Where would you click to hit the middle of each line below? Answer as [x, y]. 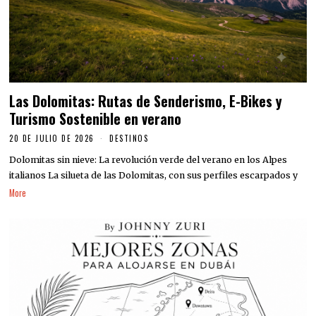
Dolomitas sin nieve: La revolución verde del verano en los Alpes [148, 160]
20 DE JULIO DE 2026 [52, 138]
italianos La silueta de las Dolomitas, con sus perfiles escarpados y [154, 176]
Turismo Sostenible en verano [96, 119]
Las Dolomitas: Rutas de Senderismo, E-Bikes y [146, 101]
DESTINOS [129, 138]
